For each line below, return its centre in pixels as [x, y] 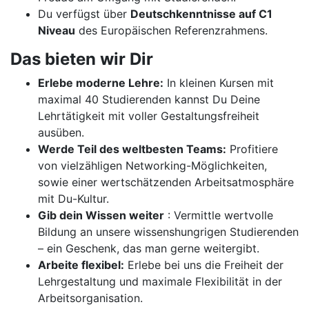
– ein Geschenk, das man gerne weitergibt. [149, 248]
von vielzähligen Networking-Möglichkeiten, [152, 166]
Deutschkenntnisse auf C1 [201, 14]
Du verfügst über [84, 14]
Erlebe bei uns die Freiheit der [204, 265]
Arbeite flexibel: [81, 265]
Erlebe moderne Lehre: [101, 83]
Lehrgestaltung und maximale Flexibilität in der [160, 281]
